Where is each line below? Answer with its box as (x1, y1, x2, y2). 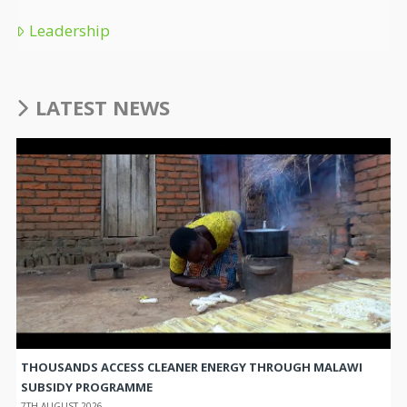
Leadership (29, 19, 111, 41)
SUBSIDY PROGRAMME (20, 379, 155, 396)
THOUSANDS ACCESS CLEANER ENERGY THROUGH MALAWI (20, 359, 362, 376)
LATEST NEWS (35, 93, 171, 121)
